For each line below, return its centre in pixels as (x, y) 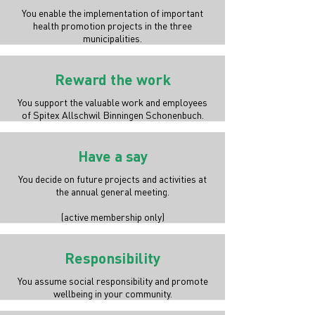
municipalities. (112, 38)
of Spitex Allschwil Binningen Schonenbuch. (112, 115)
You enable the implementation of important (112, 13)
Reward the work (112, 79)
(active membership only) (112, 217)
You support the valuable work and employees (112, 102)
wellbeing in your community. (112, 293)
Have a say (112, 156)
